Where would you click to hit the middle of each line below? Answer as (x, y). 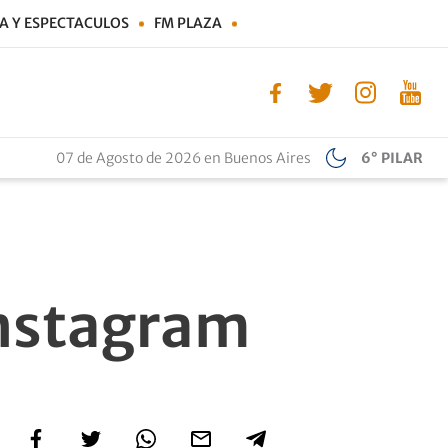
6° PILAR (392, 158)
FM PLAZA (188, 23)
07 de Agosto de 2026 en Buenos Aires (183, 158)
